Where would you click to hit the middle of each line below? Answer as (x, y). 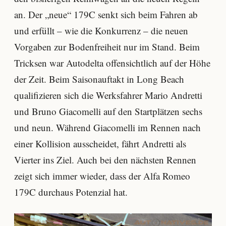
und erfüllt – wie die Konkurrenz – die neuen (101, 30)
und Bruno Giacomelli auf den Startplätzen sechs (108, 111)
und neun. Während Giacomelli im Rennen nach (107, 127)
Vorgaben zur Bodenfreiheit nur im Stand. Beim (107, 46)
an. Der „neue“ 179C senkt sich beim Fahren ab (106, 14)
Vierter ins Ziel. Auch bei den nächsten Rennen (105, 159)
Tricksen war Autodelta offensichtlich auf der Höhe (112, 63)
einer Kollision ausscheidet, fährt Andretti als (100, 143)
